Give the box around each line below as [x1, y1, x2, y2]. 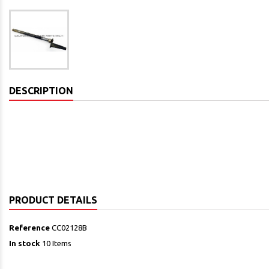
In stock [9, 239, 40, 247]
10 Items [42, 239, 71, 247]
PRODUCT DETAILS [9, 195, 97, 205]
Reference [9, 223, 50, 232]
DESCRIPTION [9, 85, 73, 96]
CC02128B [52, 223, 87, 232]
